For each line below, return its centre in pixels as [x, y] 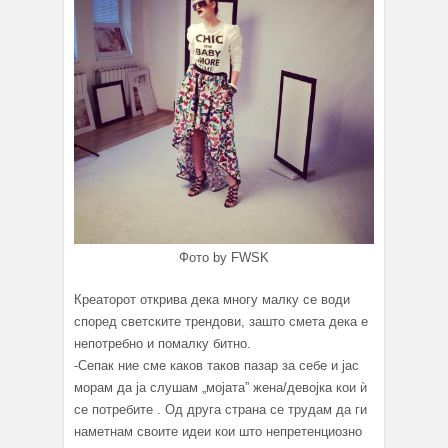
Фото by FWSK [224, 257]
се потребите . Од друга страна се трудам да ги [220, 409]
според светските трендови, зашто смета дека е [221, 321]
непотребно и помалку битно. [162, 343]
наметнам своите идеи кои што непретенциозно [218, 431]
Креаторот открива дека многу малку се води [212, 299]
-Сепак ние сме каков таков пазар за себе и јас [216, 365]
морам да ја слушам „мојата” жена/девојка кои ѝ [220, 387]
